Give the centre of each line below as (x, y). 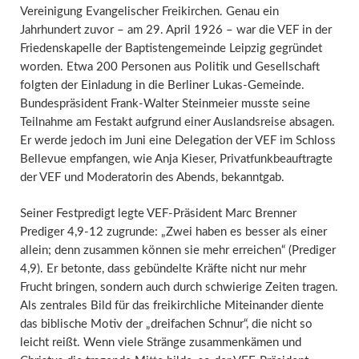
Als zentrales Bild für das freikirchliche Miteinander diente (171, 306)
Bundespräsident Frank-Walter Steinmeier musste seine (165, 103)
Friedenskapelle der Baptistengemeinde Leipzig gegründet (171, 48)
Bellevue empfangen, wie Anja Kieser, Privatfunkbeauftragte (176, 159)
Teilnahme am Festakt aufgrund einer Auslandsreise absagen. (177, 122)
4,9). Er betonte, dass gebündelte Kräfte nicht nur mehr (163, 269)
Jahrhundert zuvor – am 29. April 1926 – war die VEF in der (175, 30)
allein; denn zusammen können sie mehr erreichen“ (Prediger (177, 251)
